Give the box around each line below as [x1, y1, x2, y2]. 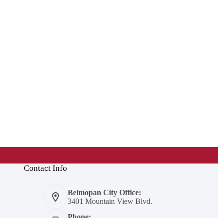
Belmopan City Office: [67, 188, 141, 197]
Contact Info [23, 163, 67, 173]
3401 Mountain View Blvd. [67, 197, 152, 206]
